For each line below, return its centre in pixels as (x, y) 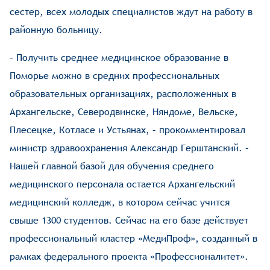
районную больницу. (56, 30)
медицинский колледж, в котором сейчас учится (120, 202)
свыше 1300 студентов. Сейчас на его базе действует (129, 221)
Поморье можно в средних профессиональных (115, 76)
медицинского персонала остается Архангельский (123, 184)
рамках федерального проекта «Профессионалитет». (129, 257)
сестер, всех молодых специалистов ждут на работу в (131, 12)
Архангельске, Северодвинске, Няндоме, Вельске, (124, 112)
